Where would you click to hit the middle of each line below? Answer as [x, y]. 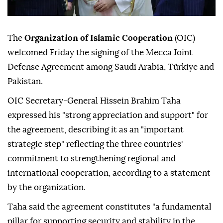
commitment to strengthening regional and [92, 159]
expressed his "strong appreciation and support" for [108, 115]
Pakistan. [25, 82]
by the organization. [47, 188]
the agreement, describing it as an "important [96, 130]
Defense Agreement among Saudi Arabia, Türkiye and [111, 67]
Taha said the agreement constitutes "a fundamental [110, 207]
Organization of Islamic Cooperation [98, 38]
